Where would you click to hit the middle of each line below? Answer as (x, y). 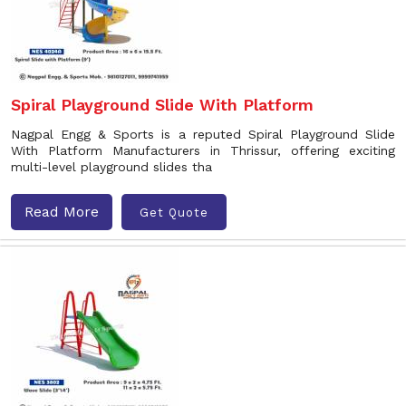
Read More (62, 212)
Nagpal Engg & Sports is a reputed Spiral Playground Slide (203, 134)
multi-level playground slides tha (111, 167)
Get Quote (174, 212)
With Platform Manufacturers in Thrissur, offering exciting (203, 150)
